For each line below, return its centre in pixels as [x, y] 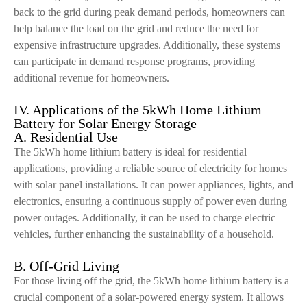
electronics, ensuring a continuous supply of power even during [150, 201]
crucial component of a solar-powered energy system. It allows [149, 297]
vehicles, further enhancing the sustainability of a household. [144, 234]
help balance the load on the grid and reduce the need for [136, 28]
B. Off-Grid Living [66, 266]
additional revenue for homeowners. [91, 78]
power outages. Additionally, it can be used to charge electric [145, 218]
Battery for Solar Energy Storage [105, 123]
